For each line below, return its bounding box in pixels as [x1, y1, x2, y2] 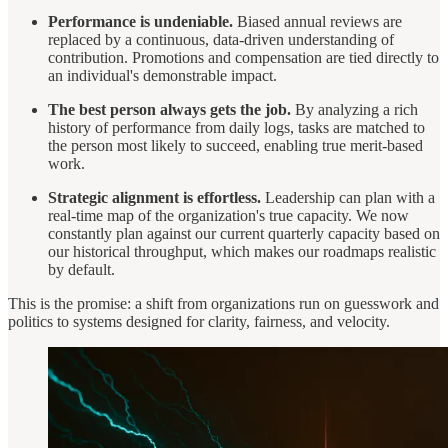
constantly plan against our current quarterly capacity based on [48, 224, 440, 242]
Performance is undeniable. [48, 12, 233, 30]
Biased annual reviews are [233, 12, 402, 30]
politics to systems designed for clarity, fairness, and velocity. [8, 312, 390, 330]
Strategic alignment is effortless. [48, 188, 261, 206]
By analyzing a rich [291, 100, 418, 118]
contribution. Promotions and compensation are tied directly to [48, 48, 439, 66]
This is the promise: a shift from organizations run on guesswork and [8, 294, 439, 312]
